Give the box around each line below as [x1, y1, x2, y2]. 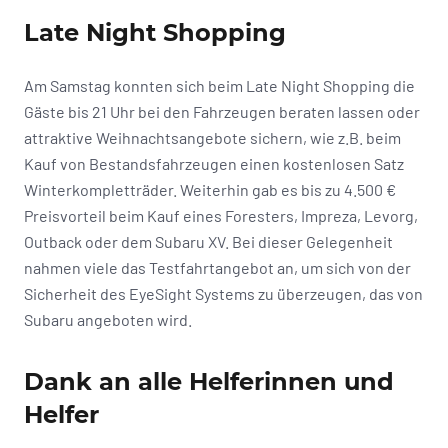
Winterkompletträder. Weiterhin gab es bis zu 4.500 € [24, 179, 396, 199]
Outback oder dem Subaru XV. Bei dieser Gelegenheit [24, 231, 393, 251]
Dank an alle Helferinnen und [24, 366, 394, 396]
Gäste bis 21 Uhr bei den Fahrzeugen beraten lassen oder [24, 101, 420, 121]
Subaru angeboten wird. [24, 309, 192, 329]
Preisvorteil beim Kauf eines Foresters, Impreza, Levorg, [24, 205, 418, 225]
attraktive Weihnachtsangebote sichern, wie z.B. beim [24, 127, 401, 147]
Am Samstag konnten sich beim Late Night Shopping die [24, 75, 415, 95]
